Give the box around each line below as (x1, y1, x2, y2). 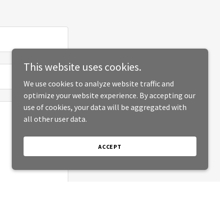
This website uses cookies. (24, 60, 141, 74)
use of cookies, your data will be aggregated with (24, 102, 187, 112)
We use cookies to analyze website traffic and (24, 79, 174, 88)
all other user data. (24, 114, 87, 124)
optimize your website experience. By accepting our (24, 90, 195, 100)
